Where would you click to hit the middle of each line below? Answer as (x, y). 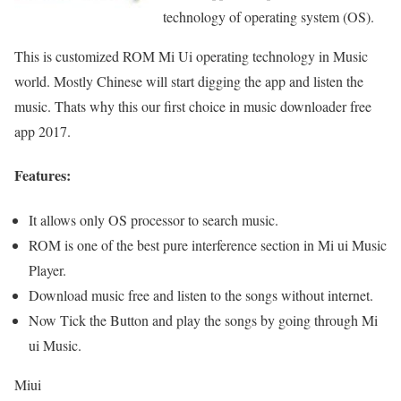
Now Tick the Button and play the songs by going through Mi (203, 320)
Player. (47, 269)
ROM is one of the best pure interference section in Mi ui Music (208, 244)
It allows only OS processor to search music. (154, 219)
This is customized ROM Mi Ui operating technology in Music (191, 56)
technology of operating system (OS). (269, 17)
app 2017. (43, 132)
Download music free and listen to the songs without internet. (201, 294)
